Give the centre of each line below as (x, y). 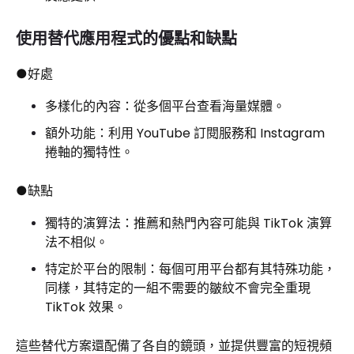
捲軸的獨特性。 (89, 152)
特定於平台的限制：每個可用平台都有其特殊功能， (190, 269)
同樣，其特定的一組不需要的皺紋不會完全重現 (178, 288)
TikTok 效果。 (86, 307)
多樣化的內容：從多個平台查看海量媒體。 (165, 106)
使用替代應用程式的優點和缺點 (126, 38)
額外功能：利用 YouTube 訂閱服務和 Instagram (185, 133)
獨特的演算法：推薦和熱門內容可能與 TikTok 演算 (188, 223)
